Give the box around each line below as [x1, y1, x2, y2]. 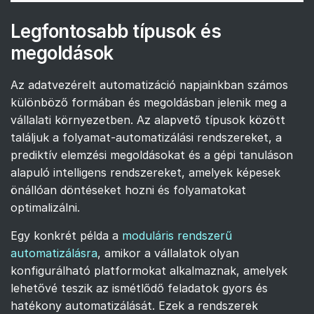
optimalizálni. [11, 200, 80, 214]
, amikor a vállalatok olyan [97, 245, 239, 260]
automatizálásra [11, 245, 97, 260]
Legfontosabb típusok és [11, 20, 221, 42]
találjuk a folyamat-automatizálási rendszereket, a [11, 130, 282, 144]
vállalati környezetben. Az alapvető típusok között [11, 112, 285, 127]
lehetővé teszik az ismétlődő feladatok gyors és [11, 280, 268, 295]
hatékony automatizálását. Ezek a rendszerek [11, 298, 258, 313]
